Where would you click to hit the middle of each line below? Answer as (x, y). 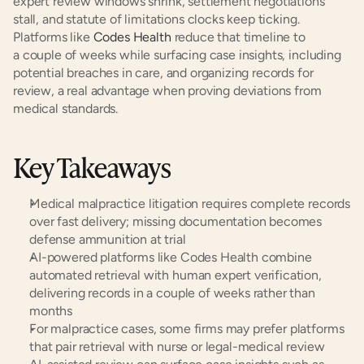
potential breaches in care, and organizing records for (163, 73)
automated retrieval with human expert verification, (175, 275)
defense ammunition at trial (108, 239)
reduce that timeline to (238, 37)
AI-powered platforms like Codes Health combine (171, 257)
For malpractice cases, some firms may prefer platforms (187, 329)
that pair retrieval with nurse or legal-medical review (177, 347)
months (51, 311)
